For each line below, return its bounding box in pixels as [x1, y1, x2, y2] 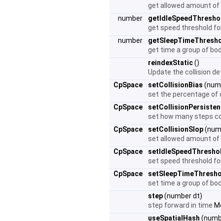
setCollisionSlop [148, 125, 203, 133]
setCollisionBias [148, 81, 203, 89]
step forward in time [148, 201, 214, 209]
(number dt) [163, 192, 202, 200]
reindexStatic [148, 59, 193, 67]
